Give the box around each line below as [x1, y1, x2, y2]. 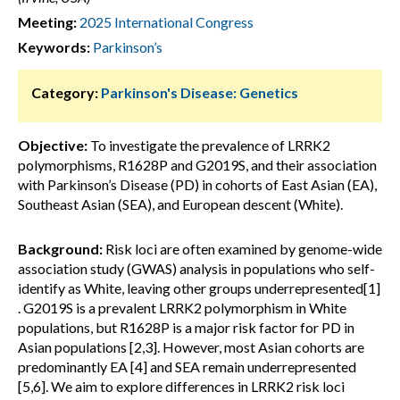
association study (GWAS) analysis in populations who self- [18, 260, 375, 277]
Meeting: [18, 13, 77, 30]
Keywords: [18, 38, 90, 55]
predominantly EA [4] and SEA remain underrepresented [18, 358, 356, 375]
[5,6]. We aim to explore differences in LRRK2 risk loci [18, 378, 345, 395]
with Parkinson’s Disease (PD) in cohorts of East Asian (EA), [18, 176, 377, 193]
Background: [18, 240, 103, 257]
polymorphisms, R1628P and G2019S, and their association [18, 156, 377, 173]
